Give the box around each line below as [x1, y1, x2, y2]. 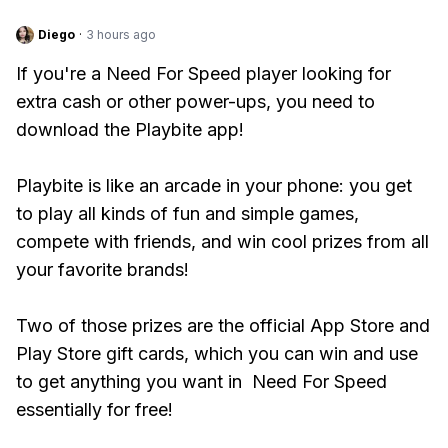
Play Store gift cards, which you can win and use [16, 343, 418, 364]
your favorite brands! [16, 259, 189, 280]
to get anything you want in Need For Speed [16, 371, 387, 392]
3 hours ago [86, 27, 156, 42]
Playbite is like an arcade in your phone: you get [16, 175, 412, 196]
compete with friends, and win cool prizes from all [16, 231, 429, 252]
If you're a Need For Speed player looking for [16, 63, 391, 84]
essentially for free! [16, 399, 173, 420]
